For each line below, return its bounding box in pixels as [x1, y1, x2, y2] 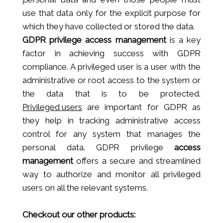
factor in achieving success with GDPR [22, 48, 201, 58]
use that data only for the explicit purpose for [22, 7, 201, 18]
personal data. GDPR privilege [22, 142, 174, 152]
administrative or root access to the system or [22, 75, 201, 85]
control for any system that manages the [22, 128, 201, 139]
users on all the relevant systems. [22, 182, 148, 193]
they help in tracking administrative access [22, 115, 201, 125]
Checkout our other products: [22, 209, 135, 220]
